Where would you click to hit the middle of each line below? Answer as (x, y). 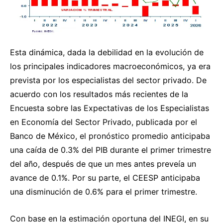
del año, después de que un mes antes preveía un (103, 164)
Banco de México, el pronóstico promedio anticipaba (110, 136)
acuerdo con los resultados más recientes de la (99, 94)
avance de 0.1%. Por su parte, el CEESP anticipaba (105, 177)
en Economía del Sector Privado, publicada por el (104, 122)
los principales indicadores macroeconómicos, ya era (110, 66)
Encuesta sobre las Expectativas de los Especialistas (110, 108)
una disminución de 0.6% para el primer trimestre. (104, 191)
